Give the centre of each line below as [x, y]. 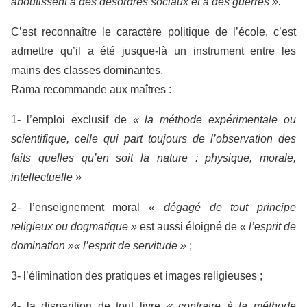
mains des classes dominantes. [87, 71]
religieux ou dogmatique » [74, 227]
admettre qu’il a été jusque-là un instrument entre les [153, 51]
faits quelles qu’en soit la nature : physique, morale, [153, 158]
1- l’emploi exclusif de [72, 120]
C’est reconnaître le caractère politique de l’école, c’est [153, 32]
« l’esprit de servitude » [130, 246]
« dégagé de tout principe [223, 208]
